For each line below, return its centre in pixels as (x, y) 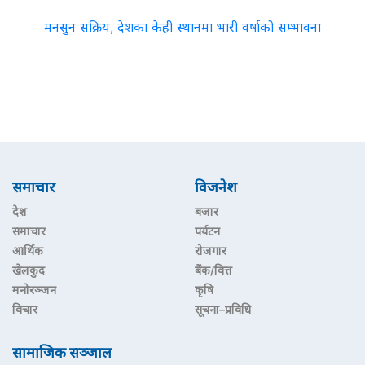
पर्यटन (207, 231)
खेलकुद (29, 270)
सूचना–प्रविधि (223, 309)
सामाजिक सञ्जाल (62, 352)
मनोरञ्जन (34, 290)
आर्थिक (28, 251)
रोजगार (211, 251)
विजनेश (216, 187)
